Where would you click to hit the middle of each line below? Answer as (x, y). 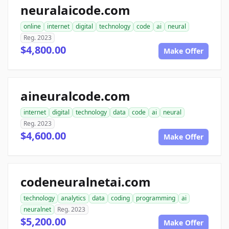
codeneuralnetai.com (86, 182)
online (32, 26)
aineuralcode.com (75, 96)
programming (156, 198)
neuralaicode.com (75, 10)
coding (120, 198)
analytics (73, 198)
